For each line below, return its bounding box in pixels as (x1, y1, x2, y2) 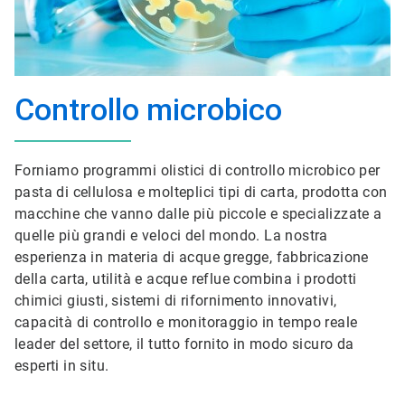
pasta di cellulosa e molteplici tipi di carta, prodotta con (14, 184, 388, 201)
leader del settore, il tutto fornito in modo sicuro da (14, 335, 354, 353)
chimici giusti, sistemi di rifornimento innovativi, (14, 292, 337, 309)
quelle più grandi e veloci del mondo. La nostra (14, 227, 328, 244)
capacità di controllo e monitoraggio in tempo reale (14, 314, 358, 331)
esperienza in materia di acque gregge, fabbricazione (14, 249, 369, 266)
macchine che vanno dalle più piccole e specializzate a (14, 205, 382, 222)
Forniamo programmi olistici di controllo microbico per (14, 162, 381, 179)
